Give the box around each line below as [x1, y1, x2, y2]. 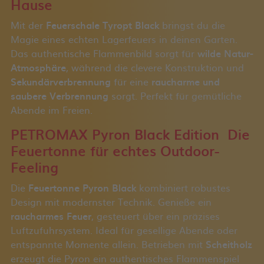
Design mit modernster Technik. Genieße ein [10, 194, 212, 209]
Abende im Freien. [10, 103, 93, 117]
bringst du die [159, 18, 225, 32]
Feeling [10, 157, 58, 178]
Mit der [10, 18, 46, 32]
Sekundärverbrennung [10, 74, 111, 89]
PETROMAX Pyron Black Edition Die [10, 124, 250, 145]
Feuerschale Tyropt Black [45, 18, 159, 32]
